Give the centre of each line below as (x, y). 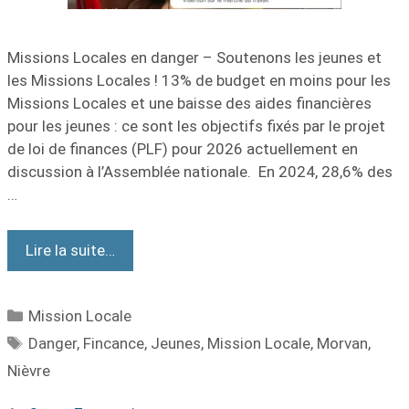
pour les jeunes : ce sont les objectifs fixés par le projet (196, 126)
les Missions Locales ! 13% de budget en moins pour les (199, 80)
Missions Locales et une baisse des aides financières (189, 103)
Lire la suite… (70, 250)
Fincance (114, 343)
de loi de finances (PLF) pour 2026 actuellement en (183, 149)
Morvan (343, 343)
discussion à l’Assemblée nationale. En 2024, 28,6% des (200, 172)
